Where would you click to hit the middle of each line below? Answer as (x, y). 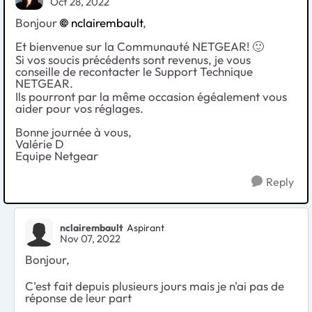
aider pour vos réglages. (79, 109)
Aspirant (146, 227)
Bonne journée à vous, (73, 132)
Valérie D (51, 144)
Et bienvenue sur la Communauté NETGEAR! (134, 47)
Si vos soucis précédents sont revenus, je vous (133, 60)
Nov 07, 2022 (90, 239)
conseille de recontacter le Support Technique (134, 72)
